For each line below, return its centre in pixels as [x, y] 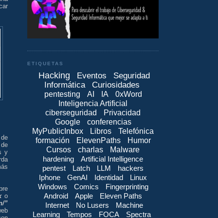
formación [52, 140]
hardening [58, 159]
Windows [52, 186]
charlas [91, 149]
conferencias [109, 122]
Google [67, 122]
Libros [101, 131]
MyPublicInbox [58, 131]
